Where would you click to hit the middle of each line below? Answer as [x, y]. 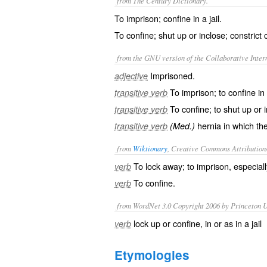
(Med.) [182, 126]
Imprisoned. [173, 75]
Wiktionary [150, 148]
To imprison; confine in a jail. [168, 18]
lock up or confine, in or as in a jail [198, 223]
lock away [164, 166]
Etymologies [152, 255]
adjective [131, 76]
